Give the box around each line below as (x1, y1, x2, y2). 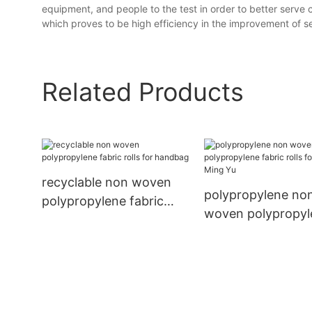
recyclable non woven (42, 175, 171, 190)
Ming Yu (204, 244, 251, 259)
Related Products (42, 76, 244, 107)
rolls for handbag (42, 212, 143, 228)
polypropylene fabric (42, 194, 164, 209)
